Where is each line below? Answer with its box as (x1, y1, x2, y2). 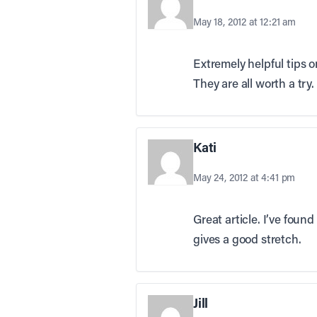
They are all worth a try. (193, 75, 314, 91)
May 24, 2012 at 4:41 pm (193, 171, 296, 185)
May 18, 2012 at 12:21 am (193, 15, 296, 29)
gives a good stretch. (193, 231, 301, 247)
